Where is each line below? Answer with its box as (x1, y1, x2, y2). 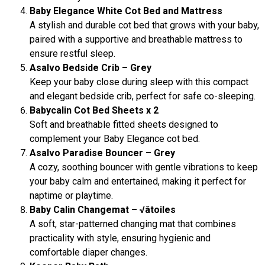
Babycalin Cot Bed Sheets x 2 (30, 105, 159, 117)
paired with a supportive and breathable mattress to (30, 34, 243, 46)
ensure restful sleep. (30, 48, 115, 60)
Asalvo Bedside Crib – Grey (30, 62, 151, 74)
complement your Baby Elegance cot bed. (30, 133, 200, 145)
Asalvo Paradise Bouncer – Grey (30, 147, 175, 159)
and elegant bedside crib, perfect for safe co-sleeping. (30, 91, 256, 102)
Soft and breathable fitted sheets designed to (30, 119, 218, 131)
